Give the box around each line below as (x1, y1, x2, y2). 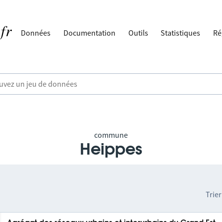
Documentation (63, 28, 116, 38)
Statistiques (161, 28, 201, 38)
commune (94, 130, 128, 140)
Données (21, 28, 51, 38)
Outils (128, 28, 148, 38)
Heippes (80, 142, 142, 158)
